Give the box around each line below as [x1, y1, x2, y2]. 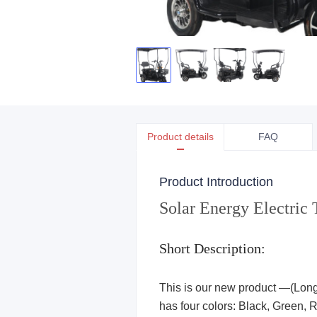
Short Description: [159, 241, 265, 256]
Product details [146, 131, 214, 142]
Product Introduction [159, 175, 273, 189]
